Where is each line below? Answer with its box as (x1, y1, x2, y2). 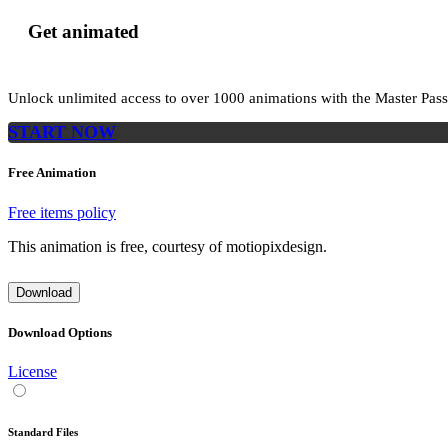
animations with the (249, 90, 375, 107)
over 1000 (181, 90, 249, 107)
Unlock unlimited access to (8, 90, 181, 107)
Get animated (28, 20, 139, 42)
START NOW (8, 122, 116, 143)
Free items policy (8, 203, 116, 221)
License (8, 362, 57, 380)
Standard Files (8, 425, 78, 438)
